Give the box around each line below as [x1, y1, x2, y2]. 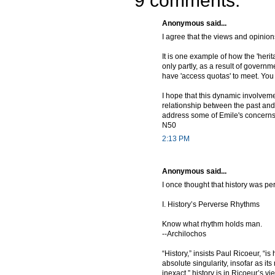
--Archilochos [162, 230, 206, 239]
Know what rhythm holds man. [162, 220, 262, 229]
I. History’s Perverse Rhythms [162, 200, 260, 209]
